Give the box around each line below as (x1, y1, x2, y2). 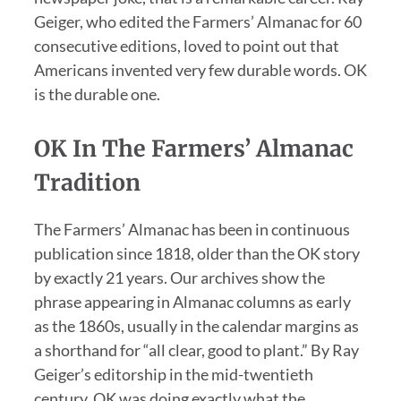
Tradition (33, 168, 141, 198)
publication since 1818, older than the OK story (33, 243, 360, 264)
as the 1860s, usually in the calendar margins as (33, 316, 359, 337)
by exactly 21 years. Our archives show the (33, 268, 325, 288)
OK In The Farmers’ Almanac (33, 134, 354, 164)
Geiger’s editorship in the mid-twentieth (33, 364, 313, 385)
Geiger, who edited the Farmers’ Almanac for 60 (33, 12, 362, 32)
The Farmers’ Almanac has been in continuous (33, 219, 350, 240)
